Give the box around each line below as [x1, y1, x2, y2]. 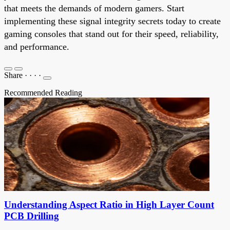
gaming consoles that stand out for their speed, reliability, [4, 28, 219, 39]
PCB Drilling [4, 210, 59, 221]
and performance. [4, 41, 69, 52]
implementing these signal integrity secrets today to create [4, 15, 221, 26]
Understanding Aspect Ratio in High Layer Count [4, 199, 214, 210]
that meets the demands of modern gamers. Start [4, 3, 184, 13]
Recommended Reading [4, 88, 82, 97]
